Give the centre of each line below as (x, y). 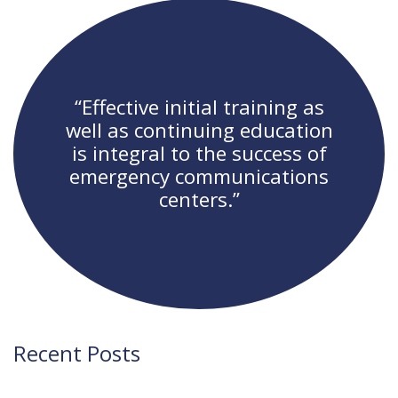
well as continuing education (199, 131)
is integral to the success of (199, 154)
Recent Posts (77, 354)
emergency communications (199, 177)
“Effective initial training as (199, 107)
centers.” (199, 200)
